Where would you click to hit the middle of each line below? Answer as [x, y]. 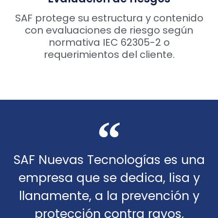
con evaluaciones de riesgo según [109, 30]
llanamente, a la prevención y [109, 196]
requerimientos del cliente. [109, 55]
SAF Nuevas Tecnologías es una [109, 160]
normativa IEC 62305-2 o [109, 43]
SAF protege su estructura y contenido [109, 18]
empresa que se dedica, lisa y [109, 178]
